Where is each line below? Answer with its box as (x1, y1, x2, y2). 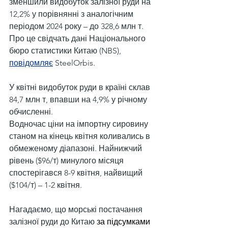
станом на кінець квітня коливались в (9, 131, 152, 141)
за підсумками (97, 217, 152, 226)
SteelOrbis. (53, 58, 95, 68)
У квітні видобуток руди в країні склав (9, 82, 152, 92)
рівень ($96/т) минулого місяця (9, 156, 126, 165)
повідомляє (9, 58, 53, 68)
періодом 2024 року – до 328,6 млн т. (9, 21, 146, 31)
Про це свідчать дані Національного (9, 34, 148, 43)
